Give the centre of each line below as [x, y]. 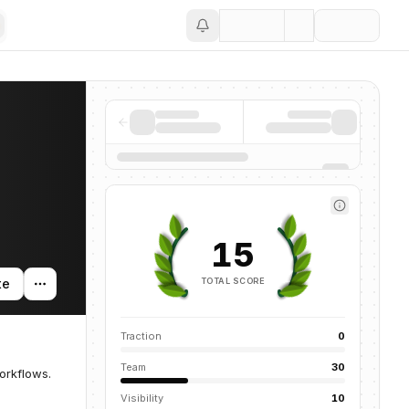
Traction [141, 336]
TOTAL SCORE [233, 280]
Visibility [142, 398]
